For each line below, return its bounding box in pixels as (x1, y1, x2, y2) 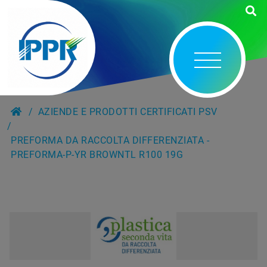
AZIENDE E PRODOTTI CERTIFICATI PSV (38, 106, 218, 117)
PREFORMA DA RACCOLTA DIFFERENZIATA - (11, 135, 210, 146)
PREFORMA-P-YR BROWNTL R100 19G (11, 149, 184, 160)
